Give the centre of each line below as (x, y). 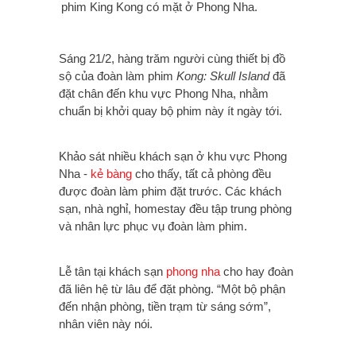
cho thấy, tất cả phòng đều (201, 174)
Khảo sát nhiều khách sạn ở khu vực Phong (173, 157)
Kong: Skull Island (224, 76)
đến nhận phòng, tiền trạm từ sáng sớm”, (165, 307)
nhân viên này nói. (106, 324)
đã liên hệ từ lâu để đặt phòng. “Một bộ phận (172, 289)
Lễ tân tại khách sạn (112, 272)
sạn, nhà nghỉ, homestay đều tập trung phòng (175, 209)
